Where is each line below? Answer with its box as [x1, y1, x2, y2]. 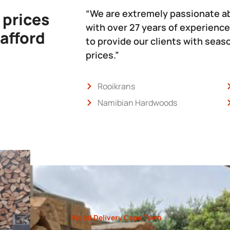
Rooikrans [97, 80, 135, 92]
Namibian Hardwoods [97, 97, 177, 108]
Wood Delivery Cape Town [71, 212, 162, 222]
